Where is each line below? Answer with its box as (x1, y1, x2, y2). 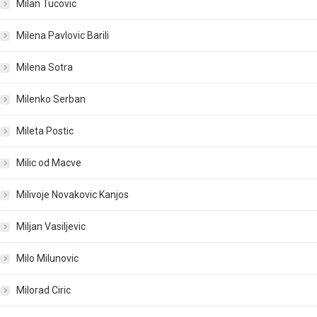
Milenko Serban (16, 93, 86, 105)
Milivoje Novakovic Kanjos (16, 189, 129, 201)
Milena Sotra (16, 62, 73, 74)
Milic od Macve (16, 157, 81, 169)
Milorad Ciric (16, 284, 71, 296)
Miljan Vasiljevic (16, 221, 86, 233)
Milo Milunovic (16, 253, 79, 265)
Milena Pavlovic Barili (16, 30, 109, 42)
